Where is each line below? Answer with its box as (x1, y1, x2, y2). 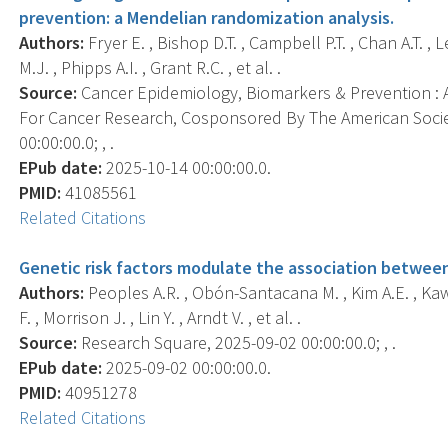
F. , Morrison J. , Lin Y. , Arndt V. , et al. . (19, 305, 302, 329)
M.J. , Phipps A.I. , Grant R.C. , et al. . (19, 55, 282, 79)
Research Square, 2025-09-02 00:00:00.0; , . (77, 330, 397, 354)
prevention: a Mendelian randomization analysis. (19, 5, 395, 29)
